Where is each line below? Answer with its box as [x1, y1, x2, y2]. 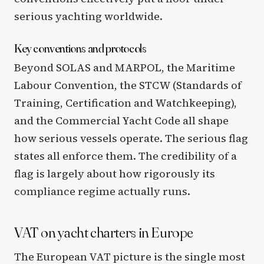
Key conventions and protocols [14, 40, 147, 55]
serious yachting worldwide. [14, 8, 163, 24]
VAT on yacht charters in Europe [14, 222, 194, 242]
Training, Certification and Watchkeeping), [14, 95, 237, 110]
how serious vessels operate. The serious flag [14, 130, 248, 146]
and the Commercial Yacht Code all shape [14, 113, 229, 128]
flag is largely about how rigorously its [14, 166, 215, 181]
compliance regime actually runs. [14, 183, 190, 199]
